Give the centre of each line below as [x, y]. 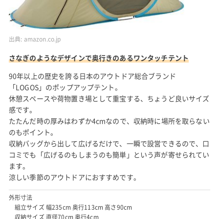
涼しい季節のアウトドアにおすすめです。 [74, 177]
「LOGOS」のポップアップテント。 [65, 87]
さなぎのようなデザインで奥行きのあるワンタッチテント [99, 57]
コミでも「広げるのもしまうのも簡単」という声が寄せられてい [109, 154]
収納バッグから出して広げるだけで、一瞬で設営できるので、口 [109, 143]
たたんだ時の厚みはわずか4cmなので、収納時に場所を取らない [109, 120]
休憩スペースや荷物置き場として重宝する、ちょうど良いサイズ [109, 98]
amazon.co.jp [42, 39]
